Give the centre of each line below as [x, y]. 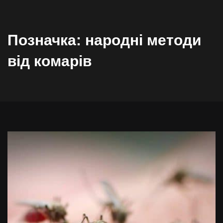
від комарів [50, 61]
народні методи [143, 40]
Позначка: [46, 40]
